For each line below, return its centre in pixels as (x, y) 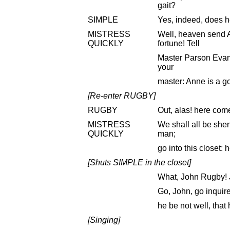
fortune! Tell (179, 43)
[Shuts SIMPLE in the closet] (139, 162)
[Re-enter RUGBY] (122, 95)
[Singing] (104, 220)
